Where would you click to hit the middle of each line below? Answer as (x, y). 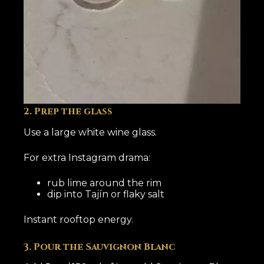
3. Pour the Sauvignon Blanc (100, 247)
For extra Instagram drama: (87, 157)
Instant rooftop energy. (79, 219)
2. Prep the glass (68, 111)
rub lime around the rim (105, 183)
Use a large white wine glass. (90, 132)
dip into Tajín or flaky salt (106, 194)
